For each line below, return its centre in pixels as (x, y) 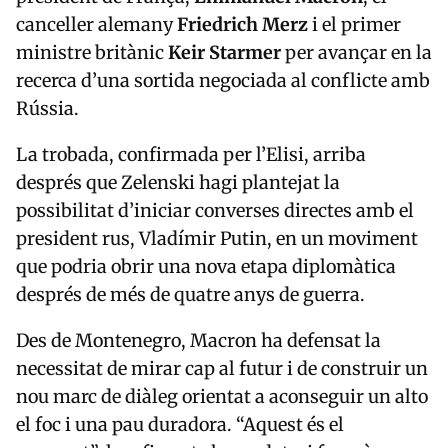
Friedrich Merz (242, 24)
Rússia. (47, 108)
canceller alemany (96, 24)
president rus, (77, 238)
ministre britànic (92, 52)
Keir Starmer (224, 52)
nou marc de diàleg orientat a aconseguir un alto (222, 396)
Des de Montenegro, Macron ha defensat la (198, 340)
